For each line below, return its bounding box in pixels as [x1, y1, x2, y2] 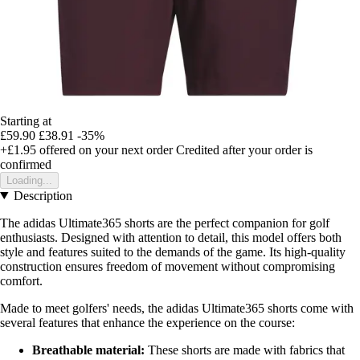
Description [13, 188, 72, 202]
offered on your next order [36, 142, 173, 157]
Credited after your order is [176, 142, 313, 157]
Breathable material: [32, 342, 145, 357]
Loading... [6, 174, 52, 186]
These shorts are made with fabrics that [145, 342, 345, 357]
